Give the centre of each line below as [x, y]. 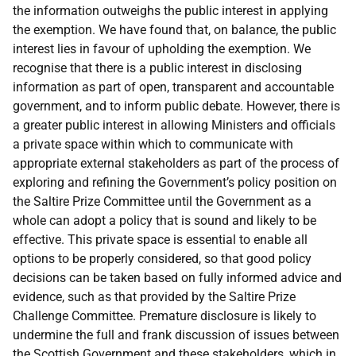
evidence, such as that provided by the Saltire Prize [154, 297]
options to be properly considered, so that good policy [162, 259]
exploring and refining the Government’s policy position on [175, 182]
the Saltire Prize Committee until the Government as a [162, 201]
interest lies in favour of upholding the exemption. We [162, 49]
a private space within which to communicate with [153, 144]
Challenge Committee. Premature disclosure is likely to [164, 316]
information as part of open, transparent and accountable [173, 87]
